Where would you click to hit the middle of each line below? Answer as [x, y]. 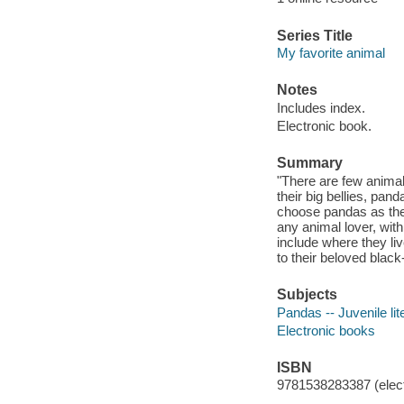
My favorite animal [331, 53]
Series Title [314, 35]
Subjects [307, 295]
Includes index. [321, 107]
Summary [309, 163]
